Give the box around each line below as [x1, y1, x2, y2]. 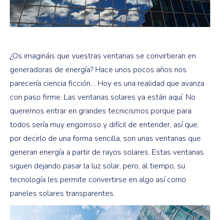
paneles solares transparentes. [10, 188, 115, 199]
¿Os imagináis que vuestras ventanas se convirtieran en [10, 51, 196, 61]
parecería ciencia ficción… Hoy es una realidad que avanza [10, 78, 204, 89]
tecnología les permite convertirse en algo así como [10, 174, 186, 185]
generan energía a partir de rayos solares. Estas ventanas [10, 147, 204, 158]
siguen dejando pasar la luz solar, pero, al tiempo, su [10, 161, 185, 171]
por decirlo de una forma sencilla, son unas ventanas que [10, 133, 201, 144]
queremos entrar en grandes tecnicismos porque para [10, 106, 192, 116]
